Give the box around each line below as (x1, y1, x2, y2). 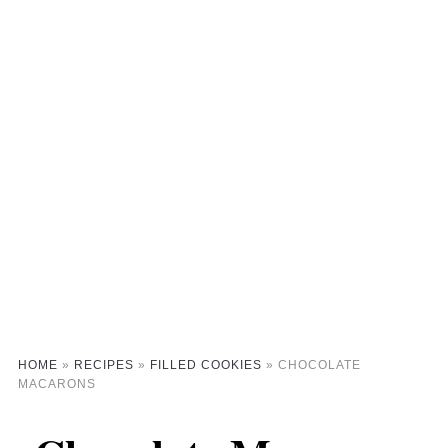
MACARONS (17, 376, 96, 391)
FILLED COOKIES (149, 357, 262, 372)
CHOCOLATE (277, 357, 361, 372)
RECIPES (73, 357, 134, 372)
